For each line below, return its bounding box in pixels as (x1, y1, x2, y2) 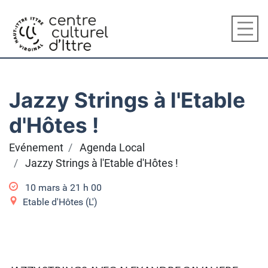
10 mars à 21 (25, 182, 81, 193)
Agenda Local (80, 142, 145, 154)
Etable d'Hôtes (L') (23, 196, 98, 208)
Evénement (9, 142, 63, 154)
